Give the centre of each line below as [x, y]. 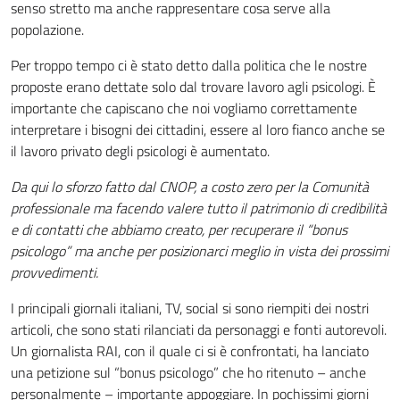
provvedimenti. [54, 272]
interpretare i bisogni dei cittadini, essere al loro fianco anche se [198, 129]
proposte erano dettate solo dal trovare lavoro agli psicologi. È [193, 87]
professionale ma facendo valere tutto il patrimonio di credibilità [199, 208]
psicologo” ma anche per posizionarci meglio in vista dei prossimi [200, 251]
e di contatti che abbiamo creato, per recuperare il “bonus [179, 229]
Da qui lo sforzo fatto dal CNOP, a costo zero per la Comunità [190, 187]
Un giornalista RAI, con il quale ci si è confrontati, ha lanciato [190, 351]
